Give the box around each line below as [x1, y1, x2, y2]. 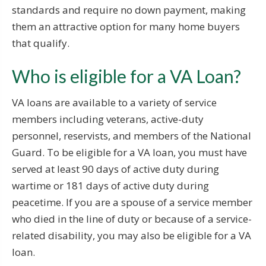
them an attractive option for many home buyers [12, 19, 240, 33]
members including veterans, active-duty [12, 112, 204, 126]
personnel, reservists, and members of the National [12, 128, 251, 142]
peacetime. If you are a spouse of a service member [12, 195, 252, 209]
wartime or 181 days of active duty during [12, 178, 209, 192]
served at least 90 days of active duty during [12, 161, 219, 176]
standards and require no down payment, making [12, 2, 246, 17]
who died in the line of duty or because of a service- [12, 211, 252, 226]
